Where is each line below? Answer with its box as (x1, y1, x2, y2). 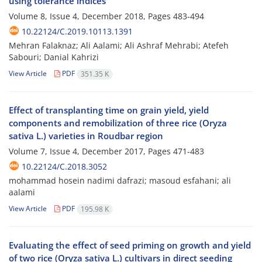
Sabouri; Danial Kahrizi (9, 51, 99, 63)
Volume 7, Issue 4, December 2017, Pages (9, 146, 173, 157)
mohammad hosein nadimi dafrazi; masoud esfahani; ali (9, 175, 231, 187)
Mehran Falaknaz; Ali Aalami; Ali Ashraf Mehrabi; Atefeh (9, 40, 229, 51)
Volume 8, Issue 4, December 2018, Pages (9, 11, 173, 22)
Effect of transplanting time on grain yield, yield (9, 104, 209, 116)
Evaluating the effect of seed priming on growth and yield (9, 239, 251, 251)
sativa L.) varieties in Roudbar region (9, 130, 163, 142)
